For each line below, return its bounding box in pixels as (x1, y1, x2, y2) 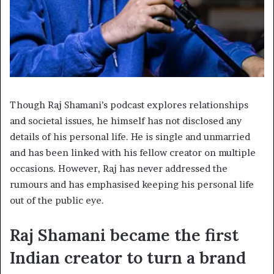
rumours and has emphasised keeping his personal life (10, 178, 254, 190)
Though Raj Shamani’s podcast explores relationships (10, 98, 248, 111)
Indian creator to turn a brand (10, 246, 246, 268)
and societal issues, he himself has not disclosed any (10, 114, 242, 127)
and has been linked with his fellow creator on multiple (10, 146, 256, 158)
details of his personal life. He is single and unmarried (10, 130, 250, 143)
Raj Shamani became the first (10, 224, 239, 245)
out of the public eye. (10, 194, 104, 206)
